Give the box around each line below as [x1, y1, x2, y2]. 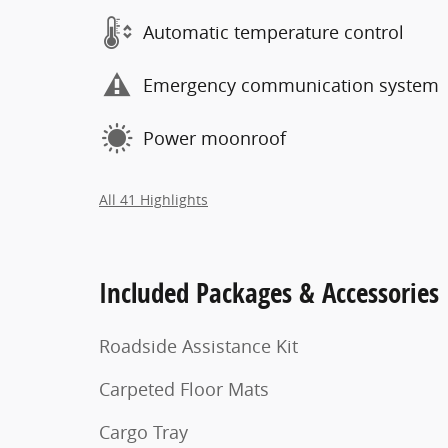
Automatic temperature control [143, 20, 404, 44]
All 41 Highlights [99, 190, 208, 209]
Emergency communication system [143, 73, 439, 97]
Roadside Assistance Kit [99, 333, 298, 358]
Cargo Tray [99, 419, 188, 444]
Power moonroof [143, 126, 286, 150]
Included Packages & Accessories [99, 273, 439, 311]
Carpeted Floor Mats [99, 376, 269, 401]
